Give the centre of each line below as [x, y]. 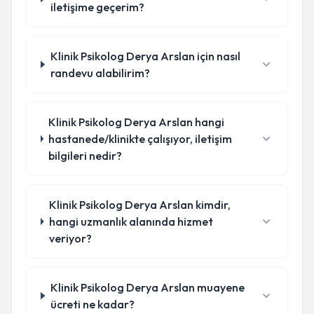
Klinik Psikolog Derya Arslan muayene [148, 287]
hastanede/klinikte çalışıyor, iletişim [141, 139]
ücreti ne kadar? [93, 304]
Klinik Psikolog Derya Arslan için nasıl [145, 56]
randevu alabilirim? [100, 73]
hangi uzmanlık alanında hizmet [131, 221]
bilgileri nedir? [86, 156]
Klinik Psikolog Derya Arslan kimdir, [139, 205]
